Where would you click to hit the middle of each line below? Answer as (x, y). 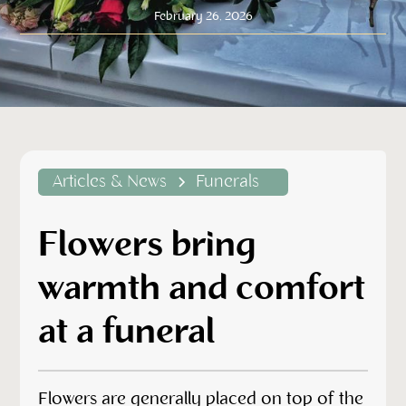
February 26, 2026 (203, 16)
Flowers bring (147, 246)
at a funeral (127, 333)
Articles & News (110, 182)
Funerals (228, 182)
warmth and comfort (202, 290)
